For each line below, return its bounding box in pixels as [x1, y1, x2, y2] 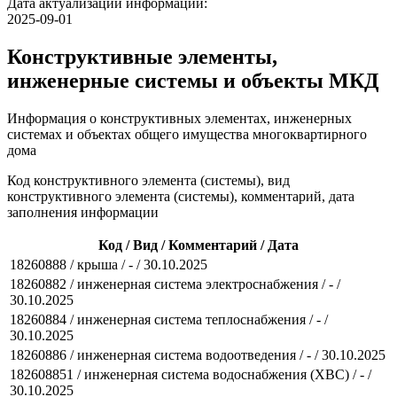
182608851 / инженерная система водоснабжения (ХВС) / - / [10, 366, 371, 382]
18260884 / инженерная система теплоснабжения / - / [10, 311, 328, 327]
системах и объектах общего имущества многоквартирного [7, 126, 367, 142]
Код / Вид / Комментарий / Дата [98, 237, 299, 253]
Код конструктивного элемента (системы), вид [7, 172, 290, 188]
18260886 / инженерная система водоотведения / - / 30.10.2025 [10, 346, 385, 362]
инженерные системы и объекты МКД [7, 68, 379, 92]
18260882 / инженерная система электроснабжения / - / [10, 276, 340, 292]
